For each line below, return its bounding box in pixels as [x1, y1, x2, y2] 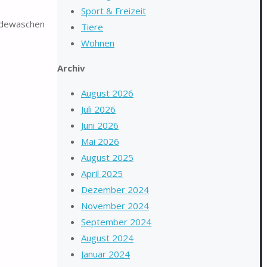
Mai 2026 [81, 135, 119, 147]
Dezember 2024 [81, 184, 149, 195]
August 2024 [81, 232, 133, 244]
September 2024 [81, 216, 151, 228]
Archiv [57, 62, 85, 74]
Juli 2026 [81, 103, 116, 115]
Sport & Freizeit [81, 5, 146, 17]
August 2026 [81, 87, 133, 99]
